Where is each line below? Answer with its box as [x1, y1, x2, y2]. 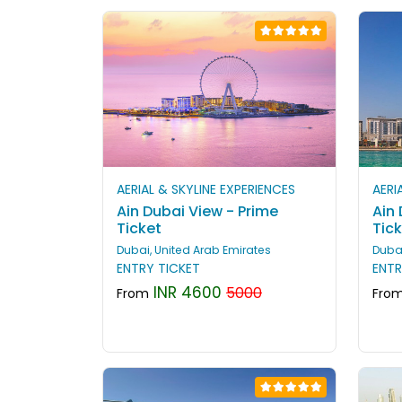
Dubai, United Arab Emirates [117, 242, 271, 258]
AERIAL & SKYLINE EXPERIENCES [117, 180, 295, 199]
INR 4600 [149, 282, 222, 304]
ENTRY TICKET [117, 259, 200, 278]
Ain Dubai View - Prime [117, 201, 278, 223]
